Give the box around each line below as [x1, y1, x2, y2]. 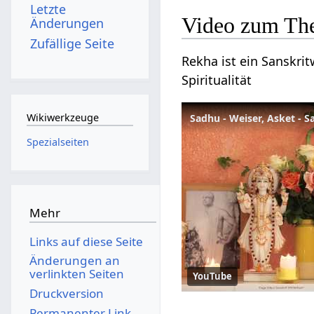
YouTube [193, 269, 233, 282]
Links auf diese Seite [29, 233, 143, 250]
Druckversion [29, 285, 104, 301]
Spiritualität [182, 71, 252, 88]
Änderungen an [29, 252, 120, 269]
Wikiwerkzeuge [26, 111, 99, 125]
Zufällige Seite [30, 34, 115, 52]
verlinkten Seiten [29, 266, 124, 282]
